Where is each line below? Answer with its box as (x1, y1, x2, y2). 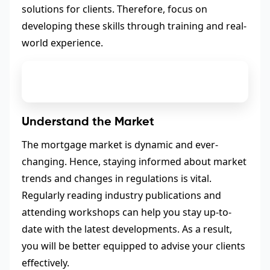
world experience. (22, 36, 103, 50)
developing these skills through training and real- (22, 19, 246, 33)
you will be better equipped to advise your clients (22, 239, 245, 253)
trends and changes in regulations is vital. (22, 171, 212, 185)
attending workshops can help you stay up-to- (22, 205, 231, 219)
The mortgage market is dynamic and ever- (22, 137, 218, 151)
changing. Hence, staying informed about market (22, 154, 246, 168)
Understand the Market (22, 116, 154, 128)
